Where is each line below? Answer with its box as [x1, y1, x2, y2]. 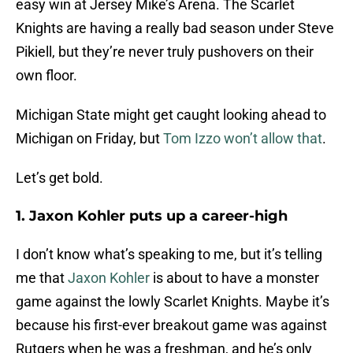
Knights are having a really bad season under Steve [16, 20, 334, 37]
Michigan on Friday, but [16, 130, 160, 147]
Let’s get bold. [16, 169, 103, 187]
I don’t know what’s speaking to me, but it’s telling [16, 246, 322, 263]
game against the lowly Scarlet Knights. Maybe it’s [16, 293, 329, 310]
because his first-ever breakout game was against [16, 317, 327, 334]
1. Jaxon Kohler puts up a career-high [16, 207, 288, 225]
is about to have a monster [150, 269, 319, 287]
